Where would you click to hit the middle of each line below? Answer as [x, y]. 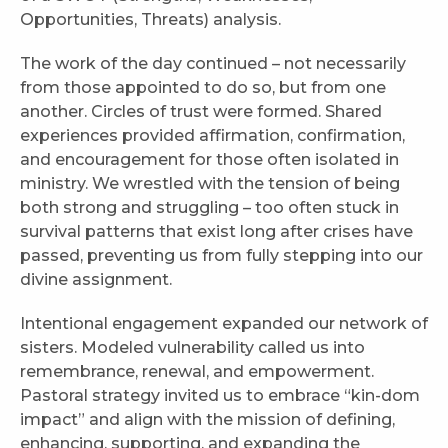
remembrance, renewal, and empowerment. [197, 372]
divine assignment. [96, 280]
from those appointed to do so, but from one [203, 88]
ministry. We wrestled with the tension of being [210, 184]
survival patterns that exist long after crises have [216, 232]
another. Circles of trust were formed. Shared [201, 112]
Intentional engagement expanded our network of [224, 324]
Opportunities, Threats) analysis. [150, 20]
